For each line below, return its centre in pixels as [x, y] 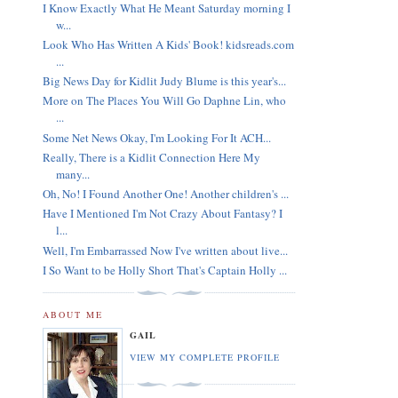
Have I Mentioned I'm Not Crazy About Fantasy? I [163, 214]
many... [73, 174]
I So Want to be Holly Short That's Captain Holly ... [165, 270]
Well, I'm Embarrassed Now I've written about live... [165, 250]
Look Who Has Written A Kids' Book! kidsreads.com [168, 44]
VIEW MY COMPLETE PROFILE [205, 357]
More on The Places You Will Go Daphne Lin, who [164, 101]
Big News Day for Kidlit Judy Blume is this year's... [164, 81]
